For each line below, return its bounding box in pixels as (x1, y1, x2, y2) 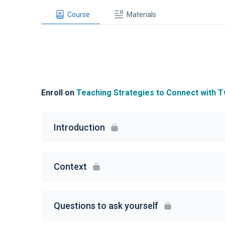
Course (67, 10, 90, 19)
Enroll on (41, 88, 76, 97)
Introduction (54, 122, 105, 133)
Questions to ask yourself (54, 200, 158, 211)
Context (54, 161, 87, 172)
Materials (126, 10, 156, 19)
